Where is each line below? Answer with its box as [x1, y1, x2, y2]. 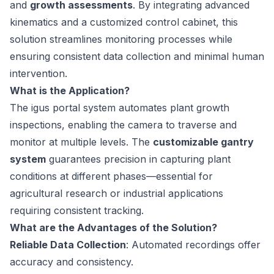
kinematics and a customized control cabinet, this [10, 15, 238, 28]
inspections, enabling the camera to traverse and [10, 118, 237, 131]
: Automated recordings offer [126, 238, 261, 251]
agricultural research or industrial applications [10, 187, 223, 199]
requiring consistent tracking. [10, 204, 144, 217]
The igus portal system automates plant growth [10, 101, 229, 114]
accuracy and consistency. [10, 255, 133, 268]
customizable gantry [153, 135, 254, 148]
